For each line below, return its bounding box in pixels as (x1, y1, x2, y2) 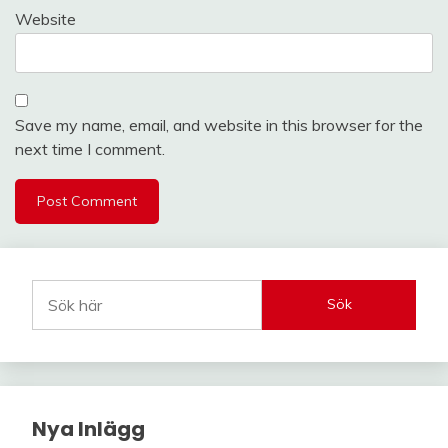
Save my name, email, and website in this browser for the (15, 114, 423, 135)
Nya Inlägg (32, 414, 145, 443)
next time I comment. (15, 138, 165, 159)
